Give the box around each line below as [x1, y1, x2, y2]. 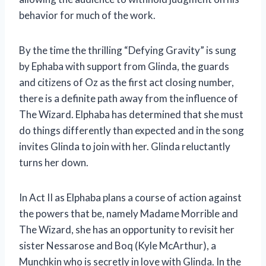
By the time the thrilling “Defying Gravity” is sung [19, 43, 236, 56]
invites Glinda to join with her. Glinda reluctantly [19, 140, 230, 153]
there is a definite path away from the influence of [19, 91, 238, 104]
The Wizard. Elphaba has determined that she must [19, 107, 243, 121]
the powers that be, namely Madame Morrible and [19, 207, 238, 220]
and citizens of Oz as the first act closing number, [19, 75, 234, 88]
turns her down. [19, 156, 88, 169]
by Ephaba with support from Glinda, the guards [19, 59, 229, 72]
